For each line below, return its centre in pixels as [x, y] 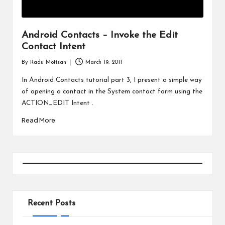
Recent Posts [51, 203]
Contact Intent [53, 47]
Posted [29, 67]
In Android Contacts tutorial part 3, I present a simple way [111, 80]
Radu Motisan [48, 62]
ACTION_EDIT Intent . [57, 103]
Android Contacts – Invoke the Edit [99, 36]
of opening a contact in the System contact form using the [112, 91]
